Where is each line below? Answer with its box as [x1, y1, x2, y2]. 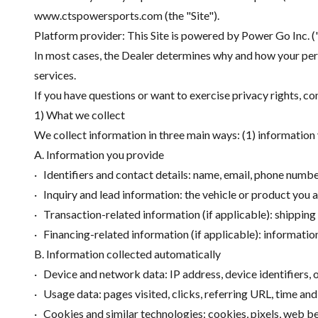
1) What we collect [34, 108, 125, 121]
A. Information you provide [34, 148, 164, 161]
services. [34, 68, 76, 82]
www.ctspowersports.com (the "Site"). [34, 9, 219, 22]
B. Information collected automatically [34, 247, 221, 261]
